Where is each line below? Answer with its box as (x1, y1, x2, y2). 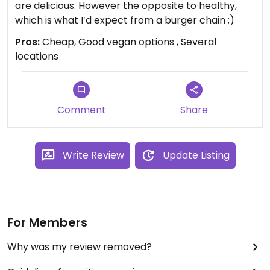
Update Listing (162, 148, 230, 162)
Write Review (62, 148, 124, 162)
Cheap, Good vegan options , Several (40, 35, 216, 49)
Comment (57, 103, 106, 117)
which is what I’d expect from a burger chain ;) (15, 13, 234, 27)
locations (15, 49, 58, 63)
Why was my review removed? (7, 240, 152, 254)
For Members (7, 214, 87, 231)
